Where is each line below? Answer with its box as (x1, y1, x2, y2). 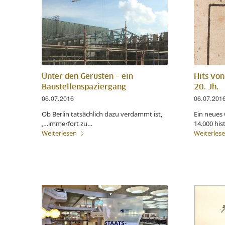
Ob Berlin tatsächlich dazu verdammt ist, (42, 109, 162, 119)
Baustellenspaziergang (42, 83, 126, 91)
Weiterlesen (42, 128, 77, 138)
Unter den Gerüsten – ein (42, 72, 133, 80)
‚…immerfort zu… (42, 119, 92, 128)
